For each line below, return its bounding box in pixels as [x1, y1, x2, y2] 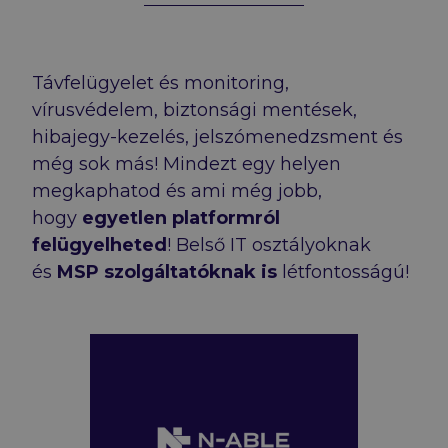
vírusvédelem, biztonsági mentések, [32, 99, 357, 122]
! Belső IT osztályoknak [167, 234, 371, 257]
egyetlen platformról [82, 207, 280, 230]
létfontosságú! [277, 261, 409, 284]
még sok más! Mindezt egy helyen [32, 153, 341, 176]
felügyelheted [32, 234, 167, 257]
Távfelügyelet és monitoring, [32, 72, 289, 95]
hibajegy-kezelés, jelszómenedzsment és [32, 126, 403, 149]
